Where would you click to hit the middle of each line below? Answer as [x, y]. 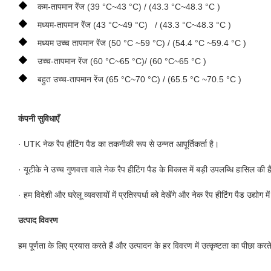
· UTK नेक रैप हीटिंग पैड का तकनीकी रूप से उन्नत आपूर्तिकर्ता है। [119, 144]
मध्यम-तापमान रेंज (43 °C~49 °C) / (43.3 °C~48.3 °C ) [134, 24]
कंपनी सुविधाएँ [39, 118]
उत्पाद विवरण [38, 220]
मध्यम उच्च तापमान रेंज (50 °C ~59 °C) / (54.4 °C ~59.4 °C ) [142, 43]
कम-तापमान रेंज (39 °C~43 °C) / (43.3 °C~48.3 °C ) [129, 6]
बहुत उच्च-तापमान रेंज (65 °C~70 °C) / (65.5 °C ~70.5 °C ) [139, 79]
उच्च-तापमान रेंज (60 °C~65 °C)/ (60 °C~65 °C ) [122, 61]
